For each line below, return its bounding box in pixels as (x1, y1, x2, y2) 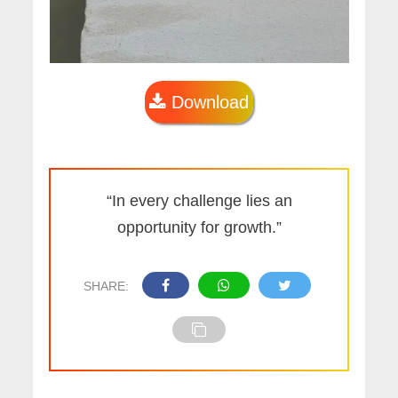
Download (166, 92, 249, 113)
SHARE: (83, 279, 129, 294)
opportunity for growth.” (116, 219, 282, 237)
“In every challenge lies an (106, 192, 292, 211)
